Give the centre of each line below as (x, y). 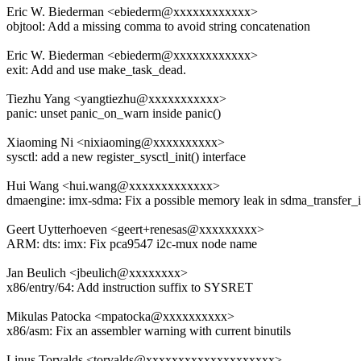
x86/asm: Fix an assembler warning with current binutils (149, 331)
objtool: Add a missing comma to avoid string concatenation (158, 27)
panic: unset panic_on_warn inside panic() (114, 114)
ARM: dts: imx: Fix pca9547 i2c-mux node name (132, 244)
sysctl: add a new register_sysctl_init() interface (126, 157)
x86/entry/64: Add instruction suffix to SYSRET (130, 288)
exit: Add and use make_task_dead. (96, 70)
